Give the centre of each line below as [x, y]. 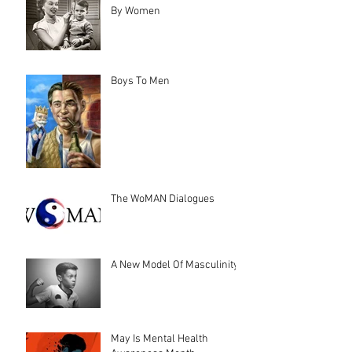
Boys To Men [140, 81]
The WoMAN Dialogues [163, 199]
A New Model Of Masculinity [175, 265]
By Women [136, 11]
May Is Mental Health [159, 339]
